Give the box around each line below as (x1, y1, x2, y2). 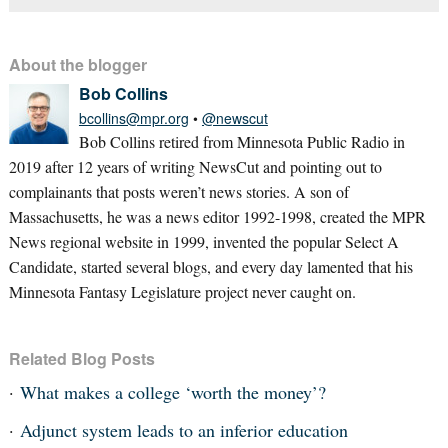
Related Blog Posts (8, 347, 155, 371)
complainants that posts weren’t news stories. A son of (8, 181, 349, 203)
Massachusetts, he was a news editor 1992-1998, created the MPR (8, 206, 426, 228)
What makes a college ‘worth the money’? (19, 380, 326, 405)
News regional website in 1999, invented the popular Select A (8, 231, 399, 253)
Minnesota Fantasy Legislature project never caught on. (8, 281, 356, 303)
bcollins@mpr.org (78, 108, 189, 129)
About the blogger (8, 53, 147, 77)
